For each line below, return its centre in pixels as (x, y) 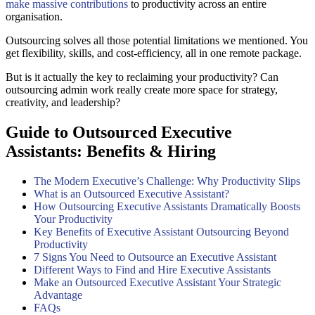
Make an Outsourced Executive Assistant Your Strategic (157, 282)
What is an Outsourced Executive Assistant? (131, 193)
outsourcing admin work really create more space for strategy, (142, 89)
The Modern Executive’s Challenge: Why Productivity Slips (167, 181)
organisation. (34, 16)
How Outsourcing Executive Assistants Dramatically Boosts (167, 206)
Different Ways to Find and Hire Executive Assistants (152, 269)
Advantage (58, 295)
